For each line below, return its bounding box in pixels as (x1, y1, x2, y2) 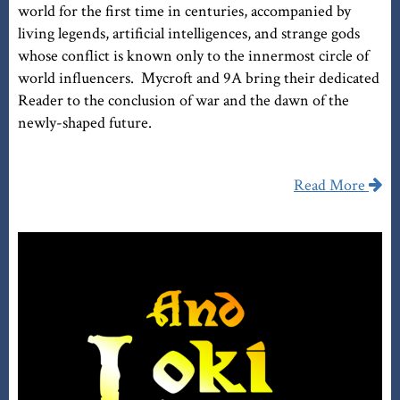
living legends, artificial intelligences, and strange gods (18, 23, 360, 45)
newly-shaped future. (18, 112, 152, 134)
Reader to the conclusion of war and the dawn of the (18, 90, 349, 112)
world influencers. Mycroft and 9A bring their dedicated (18, 68, 379, 89)
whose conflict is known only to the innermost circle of (18, 46, 369, 67)
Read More (294, 175, 365, 196)
